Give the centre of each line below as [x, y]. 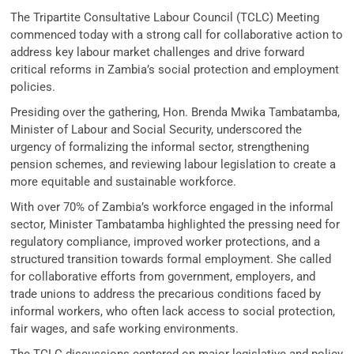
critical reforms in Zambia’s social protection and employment [175, 69]
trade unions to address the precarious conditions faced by [166, 294]
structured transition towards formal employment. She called [171, 259]
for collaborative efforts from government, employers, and [163, 276]
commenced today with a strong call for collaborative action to [177, 34]
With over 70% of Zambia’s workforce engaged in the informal [172, 207]
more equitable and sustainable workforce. [124, 181]
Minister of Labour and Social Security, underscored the [156, 129]
